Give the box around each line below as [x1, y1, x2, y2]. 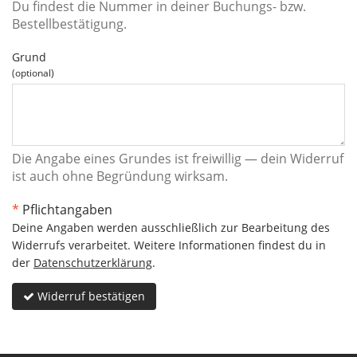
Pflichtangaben [19, 201, 112, 219]
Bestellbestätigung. [12, 15, 127, 33]
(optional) [12, 66, 54, 80]
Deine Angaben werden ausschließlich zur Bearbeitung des [12, 220, 330, 236]
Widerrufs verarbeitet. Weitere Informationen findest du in [12, 237, 326, 253]
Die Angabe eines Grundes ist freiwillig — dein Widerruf [12, 150, 343, 168]
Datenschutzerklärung [33, 255, 152, 271]
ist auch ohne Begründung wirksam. [12, 167, 228, 186]
